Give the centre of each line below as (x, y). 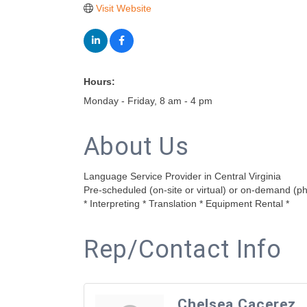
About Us (136, 147)
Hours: (99, 82)
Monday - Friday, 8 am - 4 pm (148, 101)
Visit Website (123, 8)
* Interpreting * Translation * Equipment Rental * (186, 204)
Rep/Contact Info (183, 249)
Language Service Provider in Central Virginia (182, 176)
